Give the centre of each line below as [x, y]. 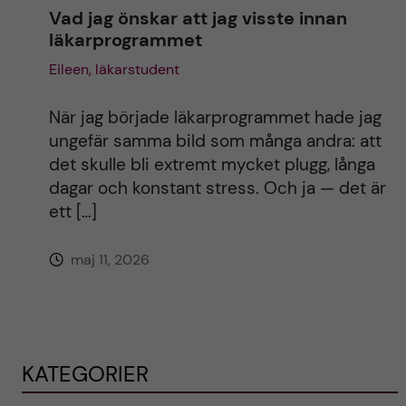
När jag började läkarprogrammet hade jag [215, 118]
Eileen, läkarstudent [114, 70]
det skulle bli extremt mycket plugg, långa [212, 165]
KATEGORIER [85, 374]
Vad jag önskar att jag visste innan [198, 19]
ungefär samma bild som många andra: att [215, 141]
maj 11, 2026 [108, 260]
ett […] [72, 212]
